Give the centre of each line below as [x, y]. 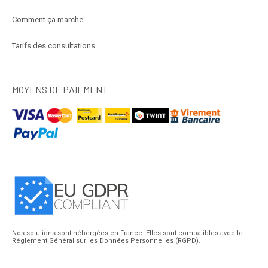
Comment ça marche [48, 20]
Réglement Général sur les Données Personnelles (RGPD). [106, 241]
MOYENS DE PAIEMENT [60, 90]
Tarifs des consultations [54, 46]
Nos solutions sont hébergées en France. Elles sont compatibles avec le [127, 233]
